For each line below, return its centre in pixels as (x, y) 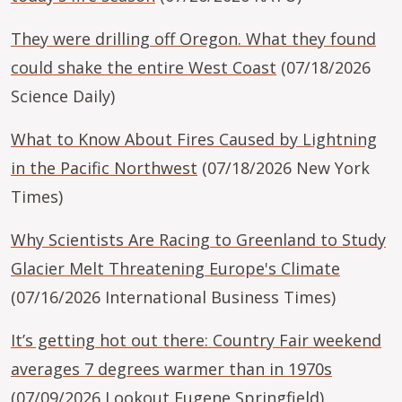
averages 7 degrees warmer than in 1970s (171, 369)
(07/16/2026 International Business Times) (173, 297)
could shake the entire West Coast (144, 67)
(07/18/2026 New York (284, 168)
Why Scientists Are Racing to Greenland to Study (198, 240)
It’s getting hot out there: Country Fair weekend (196, 340)
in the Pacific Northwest (104, 168)
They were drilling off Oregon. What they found (193, 39)
